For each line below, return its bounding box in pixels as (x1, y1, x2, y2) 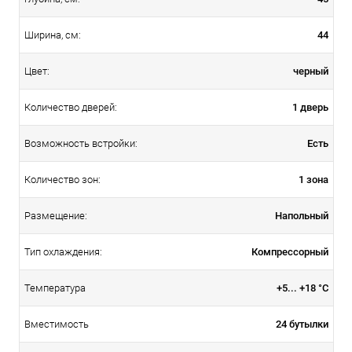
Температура (24, 281, 86, 294)
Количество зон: (24, 173, 101, 185)
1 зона (299, 173, 328, 185)
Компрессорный (251, 245, 328, 258)
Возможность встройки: (24, 137, 137, 149)
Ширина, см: (24, 28, 81, 41)
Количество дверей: (24, 101, 117, 113)
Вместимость (24, 317, 89, 330)
